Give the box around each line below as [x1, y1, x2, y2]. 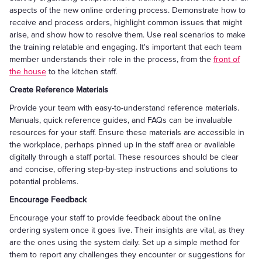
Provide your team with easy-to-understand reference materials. [9, 103, 239, 113]
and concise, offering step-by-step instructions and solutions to [9, 164, 237, 174]
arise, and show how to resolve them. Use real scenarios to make [9, 30, 246, 40]
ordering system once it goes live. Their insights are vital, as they [9, 225, 244, 235]
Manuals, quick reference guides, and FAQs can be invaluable [9, 115, 232, 125]
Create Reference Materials [9, 85, 108, 95]
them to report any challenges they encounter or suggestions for [9, 250, 245, 260]
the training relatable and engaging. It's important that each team [9, 42, 242, 52]
